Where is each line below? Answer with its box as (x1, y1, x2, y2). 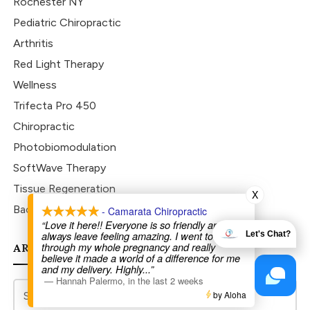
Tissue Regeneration (13, 182, 116, 196)
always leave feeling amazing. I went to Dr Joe (42, 229, 246, 243)
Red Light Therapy (13, 57, 104, 71)
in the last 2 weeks (128, 274, 203, 287)
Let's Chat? (246, 229, 291, 239)
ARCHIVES (13, 240, 77, 255)
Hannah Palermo (56, 274, 122, 287)
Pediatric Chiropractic (13, 16, 122, 30)
